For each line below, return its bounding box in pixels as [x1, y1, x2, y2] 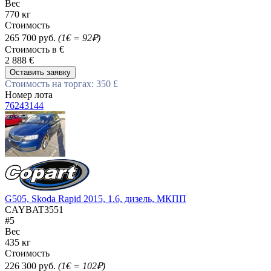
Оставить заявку [10, 67, 71, 77]
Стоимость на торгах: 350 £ [5, 78, 118, 89]
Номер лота [5, 89, 53, 100]
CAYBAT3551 [5, 204, 64, 215]
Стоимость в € [5, 44, 64, 54]
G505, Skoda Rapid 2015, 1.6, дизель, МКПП [5, 193, 186, 204]
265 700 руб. [5, 32, 58, 43]
